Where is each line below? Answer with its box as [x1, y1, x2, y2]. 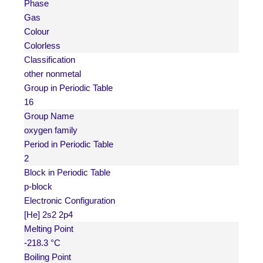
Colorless [24, 41, 60, 51]
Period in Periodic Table [24, 139, 113, 150]
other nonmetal [24, 69, 81, 79]
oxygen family [24, 125, 77, 136]
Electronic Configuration [24, 195, 115, 206]
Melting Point [24, 224, 73, 234]
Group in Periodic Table [24, 83, 113, 93]
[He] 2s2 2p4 [24, 210, 73, 220]
